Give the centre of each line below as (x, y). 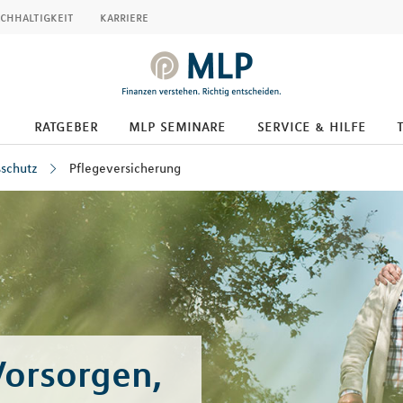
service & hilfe (311, 126)
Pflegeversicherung (125, 168)
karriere (124, 17)
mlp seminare (177, 126)
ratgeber (66, 126)
